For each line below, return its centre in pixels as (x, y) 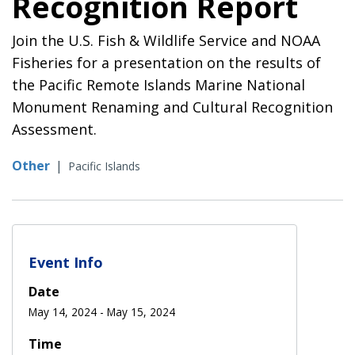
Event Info (66, 262)
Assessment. (54, 129)
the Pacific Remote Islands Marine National (158, 84)
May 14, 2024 (63, 311)
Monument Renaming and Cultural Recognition (172, 107)
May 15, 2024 (141, 311)
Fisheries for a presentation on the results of (166, 62)
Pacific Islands (104, 166)
